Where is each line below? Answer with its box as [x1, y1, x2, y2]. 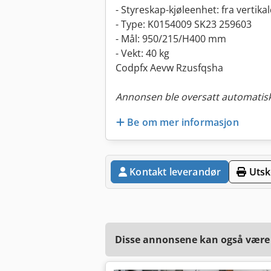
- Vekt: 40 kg [116, 47, 169, 60]
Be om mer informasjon [127, 115, 239, 129]
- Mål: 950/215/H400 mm [116, 32, 226, 46]
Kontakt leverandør [129, 165, 221, 178]
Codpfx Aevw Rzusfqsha [116, 61, 223, 75]
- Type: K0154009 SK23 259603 [116, 18, 252, 31]
